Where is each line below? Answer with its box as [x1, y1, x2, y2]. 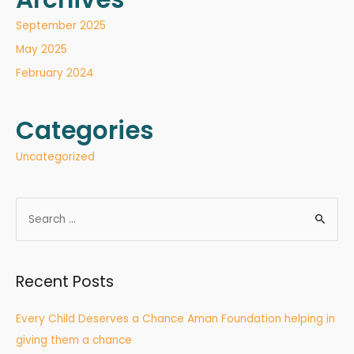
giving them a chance [16, 333, 132, 348]
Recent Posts [16, 271, 114, 293]
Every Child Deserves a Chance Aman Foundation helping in [16, 311, 335, 327]
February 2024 [16, 66, 94, 81]
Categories [16, 112, 153, 148]
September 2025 [16, 17, 106, 33]
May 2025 [16, 41, 67, 57]
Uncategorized [16, 149, 95, 164]
